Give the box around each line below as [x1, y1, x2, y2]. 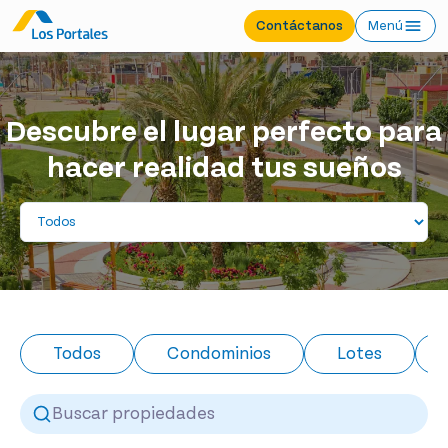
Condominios [167, 345, 271, 363]
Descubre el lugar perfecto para [6, 117, 442, 147]
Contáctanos [255, 19, 343, 33]
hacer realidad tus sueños [46, 153, 402, 183]
